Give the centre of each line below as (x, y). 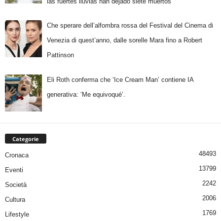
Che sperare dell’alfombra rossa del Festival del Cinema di (130, 26)
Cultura (15, 199)
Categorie (26, 139)
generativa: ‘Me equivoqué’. (86, 94)
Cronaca (17, 155)
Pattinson (60, 55)
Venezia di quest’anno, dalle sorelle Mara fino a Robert (124, 40)
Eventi (14, 170)
